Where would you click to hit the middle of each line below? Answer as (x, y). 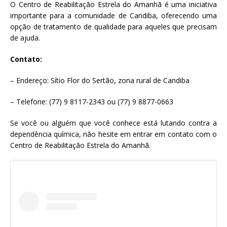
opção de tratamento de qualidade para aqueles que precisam (113, 26)
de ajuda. (25, 37)
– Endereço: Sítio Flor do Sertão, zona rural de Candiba (100, 80)
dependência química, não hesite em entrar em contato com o (113, 134)
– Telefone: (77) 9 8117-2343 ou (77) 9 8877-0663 (92, 101)
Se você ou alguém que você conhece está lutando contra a (113, 123)
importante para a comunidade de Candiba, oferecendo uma (113, 15)
